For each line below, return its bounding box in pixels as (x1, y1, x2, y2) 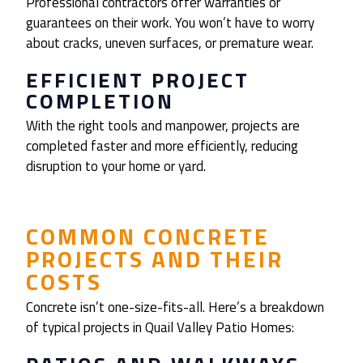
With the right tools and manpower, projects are (26, 115, 300, 137)
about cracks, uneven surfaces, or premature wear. (26, 32, 314, 54)
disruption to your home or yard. (26, 156, 206, 177)
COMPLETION (26, 85, 174, 117)
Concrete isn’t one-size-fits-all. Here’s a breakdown (26, 297, 324, 318)
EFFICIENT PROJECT (26, 64, 250, 96)
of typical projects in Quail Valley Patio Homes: (26, 317, 294, 339)
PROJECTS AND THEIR (26, 241, 284, 277)
